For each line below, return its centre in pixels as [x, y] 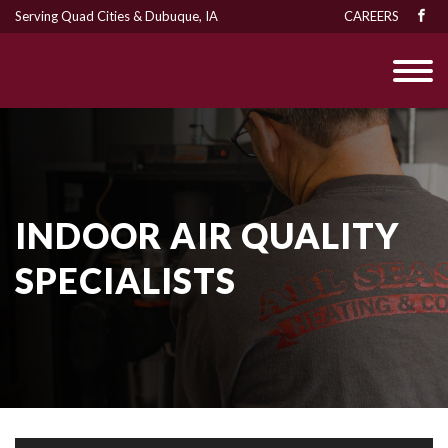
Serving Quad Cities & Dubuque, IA [116, 16]
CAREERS [371, 16]
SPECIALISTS [125, 280]
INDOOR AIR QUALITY [207, 235]
